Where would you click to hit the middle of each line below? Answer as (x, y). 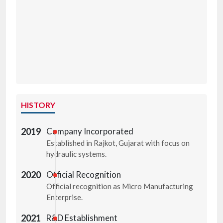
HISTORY (38, 105)
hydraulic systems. (76, 154)
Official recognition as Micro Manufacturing (120, 186)
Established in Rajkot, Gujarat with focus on (118, 143)
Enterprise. (65, 197)
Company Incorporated (90, 131)
